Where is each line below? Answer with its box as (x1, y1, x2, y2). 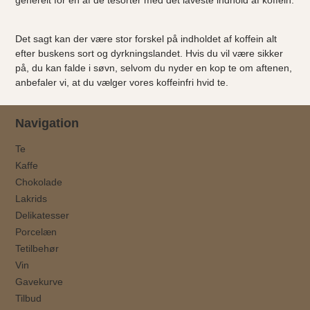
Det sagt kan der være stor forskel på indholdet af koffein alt (15, 33, 277, 44)
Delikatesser (15, 209, 70, 221)
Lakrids (15, 192, 48, 204)
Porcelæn (15, 226, 57, 237)
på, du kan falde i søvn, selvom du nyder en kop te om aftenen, (15, 62, 293, 73)
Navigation (15, 116, 80, 130)
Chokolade (15, 176, 63, 188)
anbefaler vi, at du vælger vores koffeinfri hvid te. (15, 76, 229, 88)
